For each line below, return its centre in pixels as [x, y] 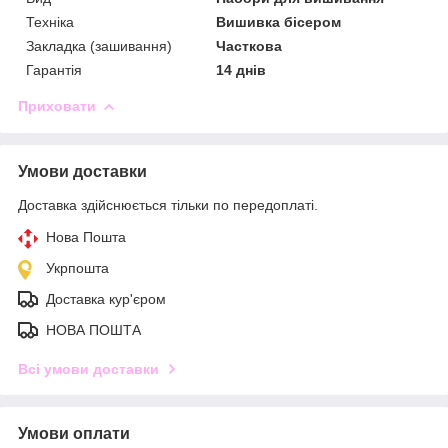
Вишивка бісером [279, 21]
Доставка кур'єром [106, 298]
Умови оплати [74, 433]
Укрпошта [77, 267]
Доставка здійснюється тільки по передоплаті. [168, 204]
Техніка [50, 21]
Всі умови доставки [88, 368]
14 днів [241, 69]
